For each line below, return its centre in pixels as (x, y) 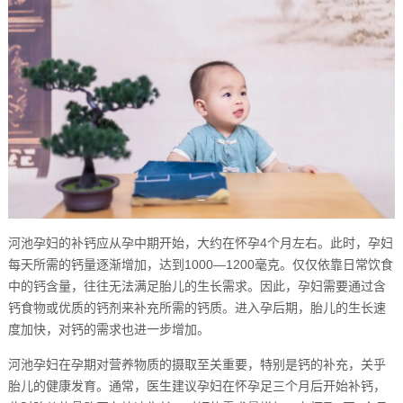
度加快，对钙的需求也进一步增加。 (108, 329)
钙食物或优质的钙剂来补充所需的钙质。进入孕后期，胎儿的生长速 (197, 307)
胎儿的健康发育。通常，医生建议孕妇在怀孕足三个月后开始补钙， (197, 385)
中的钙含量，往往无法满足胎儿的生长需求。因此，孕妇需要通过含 (197, 286)
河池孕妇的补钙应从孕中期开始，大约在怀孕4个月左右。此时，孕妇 (200, 242)
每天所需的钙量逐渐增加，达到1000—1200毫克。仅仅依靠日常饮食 (200, 264)
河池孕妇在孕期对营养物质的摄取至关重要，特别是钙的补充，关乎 (197, 364)
